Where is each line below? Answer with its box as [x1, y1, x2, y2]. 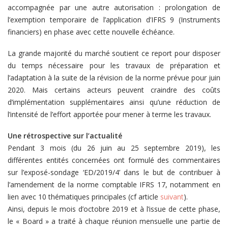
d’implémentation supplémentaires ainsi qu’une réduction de [8, 97, 220, 107]
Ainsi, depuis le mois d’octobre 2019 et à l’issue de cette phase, [8, 204, 220, 214]
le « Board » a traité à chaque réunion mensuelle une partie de [8, 216, 220, 226]
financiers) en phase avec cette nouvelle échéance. [8, 27, 175, 37]
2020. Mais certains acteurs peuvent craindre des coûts [8, 85, 220, 95]
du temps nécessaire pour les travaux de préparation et [8, 61, 220, 70]
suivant [160, 192, 184, 202]
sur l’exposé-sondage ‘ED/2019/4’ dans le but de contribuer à [8, 167, 220, 177]
